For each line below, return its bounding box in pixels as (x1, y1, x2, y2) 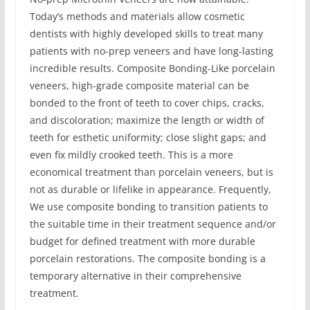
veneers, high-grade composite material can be (29, 78, 249, 92)
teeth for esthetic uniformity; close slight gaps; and (29, 130, 266, 144)
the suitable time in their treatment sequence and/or (29, 217, 276, 230)
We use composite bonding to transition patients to (29, 199, 268, 213)
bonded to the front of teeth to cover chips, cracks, (29, 95, 264, 109)
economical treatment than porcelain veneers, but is (29, 165, 273, 179)
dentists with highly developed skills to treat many (29, 26, 263, 40)
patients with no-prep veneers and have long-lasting (29, 44, 273, 57)
